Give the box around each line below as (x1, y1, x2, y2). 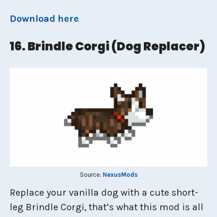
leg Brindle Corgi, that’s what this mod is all (10, 201, 203, 213)
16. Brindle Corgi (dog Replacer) (10, 38, 205, 54)
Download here (10, 13, 79, 24)
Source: (79, 170, 103, 178)
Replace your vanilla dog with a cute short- (10, 186, 198, 198)
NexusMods (102, 170, 138, 178)
